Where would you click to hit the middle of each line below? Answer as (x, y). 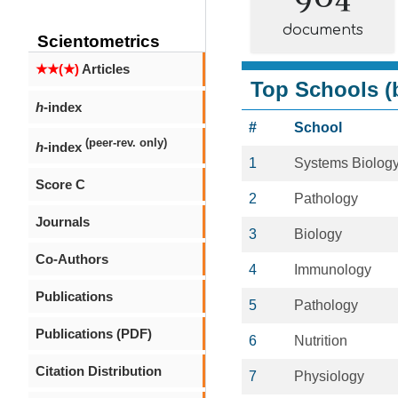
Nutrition (321, 341)
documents (322, 30)
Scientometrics (99, 41)
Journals (63, 222)
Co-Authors (72, 259)
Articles (104, 69)
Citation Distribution (99, 371)
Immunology (333, 270)
